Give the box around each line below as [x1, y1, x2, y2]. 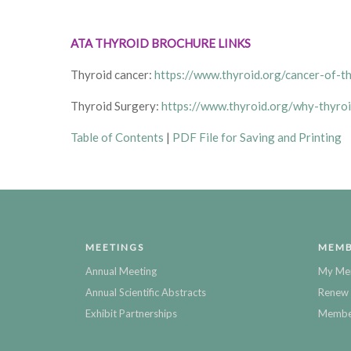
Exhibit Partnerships [85, 306, 177, 320]
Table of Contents [71, 129, 164, 144]
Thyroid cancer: [71, 67, 154, 81]
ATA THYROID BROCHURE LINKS [71, 35, 251, 50]
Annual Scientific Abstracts [85, 285, 206, 299]
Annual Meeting [85, 264, 157, 277]
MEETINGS [85, 241, 144, 253]
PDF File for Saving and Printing [172, 129, 342, 144]
